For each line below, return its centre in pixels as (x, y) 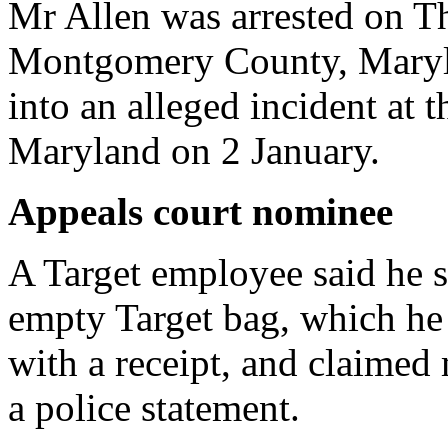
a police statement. (154, 407)
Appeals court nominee (200, 211)
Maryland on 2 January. (194, 150)
